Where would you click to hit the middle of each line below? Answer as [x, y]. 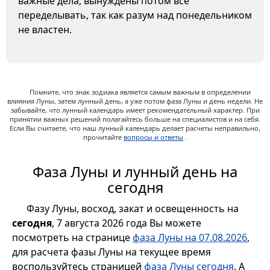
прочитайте [103, 137]
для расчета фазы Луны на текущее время [111, 252]
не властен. [45, 30]
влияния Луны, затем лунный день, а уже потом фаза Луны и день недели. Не [135, 101]
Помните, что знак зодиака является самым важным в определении [140, 92]
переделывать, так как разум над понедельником [135, 15]
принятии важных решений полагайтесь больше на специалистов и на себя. [135, 119]
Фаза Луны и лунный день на [135, 171]
